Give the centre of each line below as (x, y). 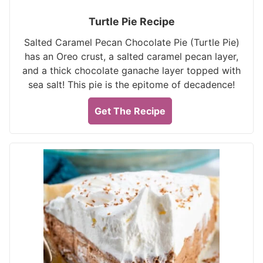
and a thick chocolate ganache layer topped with (131, 70)
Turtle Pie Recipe (131, 21)
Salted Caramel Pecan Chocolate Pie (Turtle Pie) (131, 42)
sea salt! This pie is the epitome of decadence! (131, 85)
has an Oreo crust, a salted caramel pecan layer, (131, 56)
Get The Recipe (130, 111)
